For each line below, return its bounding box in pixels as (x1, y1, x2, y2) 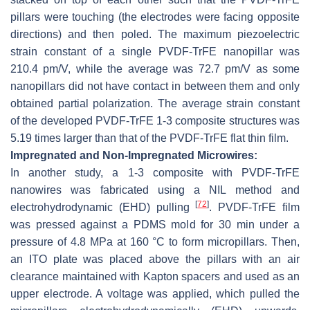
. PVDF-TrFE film (209, 201, 300, 214)
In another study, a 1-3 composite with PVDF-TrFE (10, 167, 300, 179)
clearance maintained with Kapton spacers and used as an (10, 271, 300, 283)
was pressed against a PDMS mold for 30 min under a (10, 219, 300, 231)
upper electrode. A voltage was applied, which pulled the (10, 288, 300, 300)
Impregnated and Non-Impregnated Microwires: (10, 149, 257, 162)
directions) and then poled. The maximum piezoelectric (10, 28, 300, 41)
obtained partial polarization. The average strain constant (10, 98, 300, 110)
